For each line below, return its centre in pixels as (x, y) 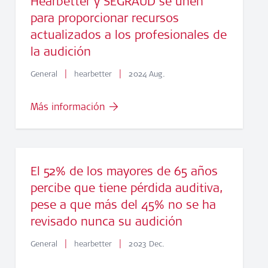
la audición (60, 52)
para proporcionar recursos (104, 18)
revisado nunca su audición (106, 222)
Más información (67, 107)
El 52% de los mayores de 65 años (124, 171)
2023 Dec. (145, 243)
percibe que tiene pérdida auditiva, (127, 188)
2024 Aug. (145, 74)
